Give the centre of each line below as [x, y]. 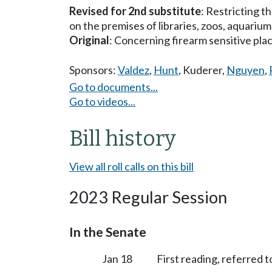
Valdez [134, 70]
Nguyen [246, 70]
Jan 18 [117, 258]
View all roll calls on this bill [131, 166]
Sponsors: [93, 70]
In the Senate [108, 232]
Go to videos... [102, 101]
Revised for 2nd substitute [135, 11]
